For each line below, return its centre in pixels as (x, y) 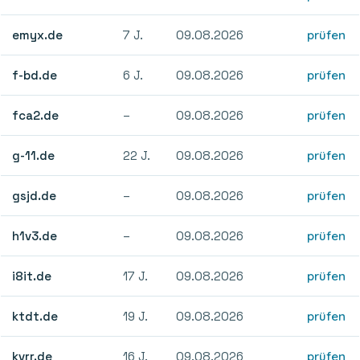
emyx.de (38, 35)
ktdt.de (35, 316)
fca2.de (36, 115)
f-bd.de (35, 75)
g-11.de (34, 155)
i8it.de (32, 276)
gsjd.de (35, 195)
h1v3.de (35, 235)
